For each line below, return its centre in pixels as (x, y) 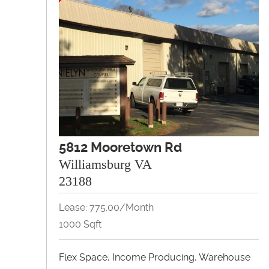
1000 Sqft (80, 224)
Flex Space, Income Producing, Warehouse (155, 257)
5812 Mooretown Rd (120, 147)
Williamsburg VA (105, 164)
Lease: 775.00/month (106, 207)
